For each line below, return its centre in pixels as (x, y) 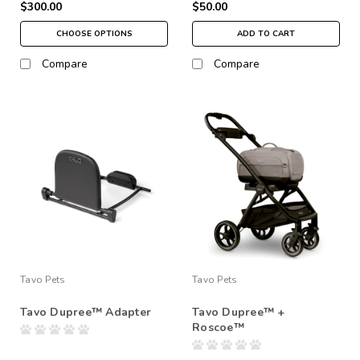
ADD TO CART (266, 33)
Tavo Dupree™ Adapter (86, 312)
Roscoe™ (218, 327)
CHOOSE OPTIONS (94, 33)
